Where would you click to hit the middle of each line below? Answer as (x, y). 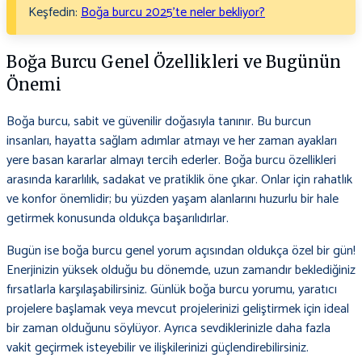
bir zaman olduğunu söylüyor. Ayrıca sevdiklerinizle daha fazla (168, 329)
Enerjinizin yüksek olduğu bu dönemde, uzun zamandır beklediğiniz (181, 271)
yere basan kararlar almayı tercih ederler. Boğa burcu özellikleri (171, 161)
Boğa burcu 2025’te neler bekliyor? (173, 13)
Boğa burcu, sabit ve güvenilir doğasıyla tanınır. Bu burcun (159, 122)
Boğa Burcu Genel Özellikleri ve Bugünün (174, 62)
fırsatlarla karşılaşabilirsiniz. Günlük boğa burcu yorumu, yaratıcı (172, 290)
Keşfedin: (55, 13)
